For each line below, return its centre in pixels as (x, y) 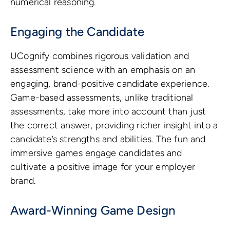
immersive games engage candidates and (96, 153)
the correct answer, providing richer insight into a (114, 126)
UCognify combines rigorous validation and (100, 56)
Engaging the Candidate (77, 32)
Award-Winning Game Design (93, 210)
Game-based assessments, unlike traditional (102, 98)
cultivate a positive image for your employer (103, 167)
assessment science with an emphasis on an (103, 70)
